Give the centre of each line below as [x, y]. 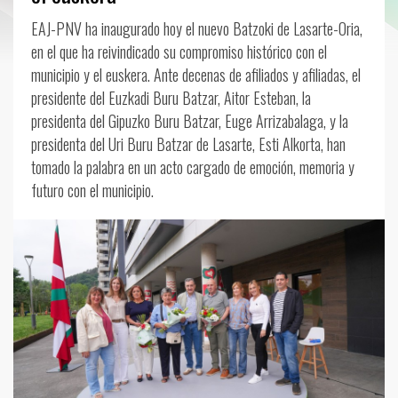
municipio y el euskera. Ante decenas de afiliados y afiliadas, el [196, 75]
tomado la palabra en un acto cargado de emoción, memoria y [193, 167]
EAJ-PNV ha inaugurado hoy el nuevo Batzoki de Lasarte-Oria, [197, 28]
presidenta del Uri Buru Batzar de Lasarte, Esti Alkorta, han [188, 144]
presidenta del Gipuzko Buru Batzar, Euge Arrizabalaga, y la [190, 121]
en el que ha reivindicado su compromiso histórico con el [179, 52]
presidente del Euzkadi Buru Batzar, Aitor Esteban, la [171, 98]
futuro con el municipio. [92, 190]
